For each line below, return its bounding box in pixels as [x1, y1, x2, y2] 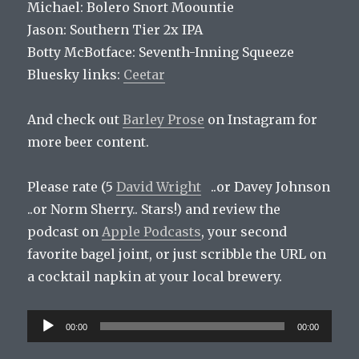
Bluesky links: [27, 67, 124, 83]
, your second [201, 224, 288, 240]
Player [26, 335, 68, 352]
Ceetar [123, 67, 166, 83]
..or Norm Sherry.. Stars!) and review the [27, 201, 281, 218]
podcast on [27, 224, 103, 240]
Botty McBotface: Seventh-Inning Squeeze [27, 44, 295, 61]
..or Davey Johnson [201, 179, 331, 196]
